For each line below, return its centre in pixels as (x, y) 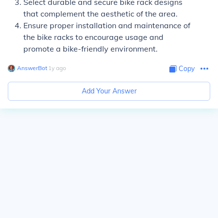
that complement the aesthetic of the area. (100, 14)
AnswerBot (32, 68)
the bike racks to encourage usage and (93, 37)
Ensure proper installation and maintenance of (107, 25)
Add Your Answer (109, 91)
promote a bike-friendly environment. (91, 49)
